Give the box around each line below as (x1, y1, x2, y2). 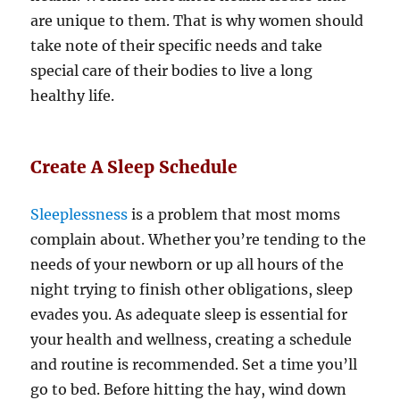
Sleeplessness (30, 205, 132, 224)
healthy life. (30, 87, 115, 105)
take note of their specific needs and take (30, 37, 323, 55)
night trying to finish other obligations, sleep (30, 280, 354, 299)
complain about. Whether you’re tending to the (30, 230, 367, 249)
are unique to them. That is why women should (30, 12, 364, 30)
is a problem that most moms (131, 205, 341, 224)
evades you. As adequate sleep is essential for (30, 305, 348, 324)
